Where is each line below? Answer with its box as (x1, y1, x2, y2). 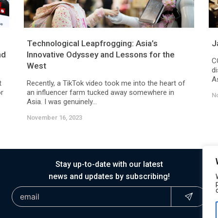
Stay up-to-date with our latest (55, 160, 163, 169)
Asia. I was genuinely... (27, 97, 97, 106)
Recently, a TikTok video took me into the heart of (27, 79, 185, 88)
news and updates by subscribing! (48, 172, 170, 181)
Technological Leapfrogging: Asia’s (27, 38, 158, 48)
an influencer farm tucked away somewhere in (27, 88, 174, 97)
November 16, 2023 (27, 114, 82, 121)
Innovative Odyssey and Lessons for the (27, 50, 175, 59)
